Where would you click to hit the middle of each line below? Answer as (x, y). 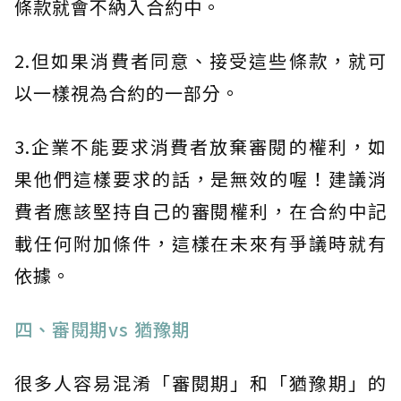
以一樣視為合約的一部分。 (127, 92)
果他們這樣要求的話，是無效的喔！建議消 (200, 178)
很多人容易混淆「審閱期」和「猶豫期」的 (200, 382)
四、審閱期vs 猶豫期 (102, 328)
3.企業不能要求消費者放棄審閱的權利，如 (200, 146)
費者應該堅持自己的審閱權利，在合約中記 (200, 210)
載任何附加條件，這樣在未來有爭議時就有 (200, 243)
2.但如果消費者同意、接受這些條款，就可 (200, 60)
